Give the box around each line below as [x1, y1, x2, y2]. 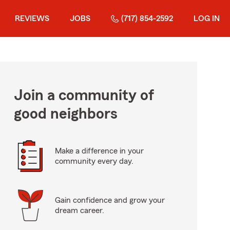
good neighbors [13, 106, 118, 122]
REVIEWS [15, 14, 49, 23]
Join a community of [13, 88, 154, 103]
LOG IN [194, 14, 220, 23]
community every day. [54, 157, 133, 165]
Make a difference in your [54, 147, 144, 155]
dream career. [54, 206, 104, 215]
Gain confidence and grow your [54, 196, 165, 204]
